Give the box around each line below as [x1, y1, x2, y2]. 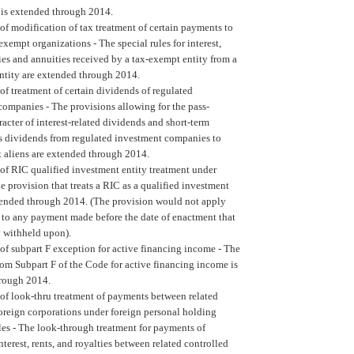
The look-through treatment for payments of [16, 321, 205, 333]
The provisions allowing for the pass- [51, 100, 209, 112]
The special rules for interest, [96, 36, 221, 49]
